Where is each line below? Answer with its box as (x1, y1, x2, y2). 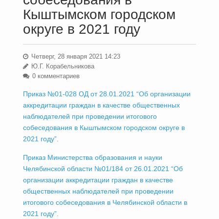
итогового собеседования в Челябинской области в (22, 198, 187, 206)
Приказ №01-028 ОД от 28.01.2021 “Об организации (22, 90, 191, 98)
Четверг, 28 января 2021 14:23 (29, 53, 120, 60)
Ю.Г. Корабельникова (29, 63, 94, 70)
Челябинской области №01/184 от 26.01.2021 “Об (22, 165, 183, 173)
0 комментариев (30, 72, 80, 80)
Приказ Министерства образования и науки (22, 153, 162, 161)
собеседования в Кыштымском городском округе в (22, 124, 185, 131)
